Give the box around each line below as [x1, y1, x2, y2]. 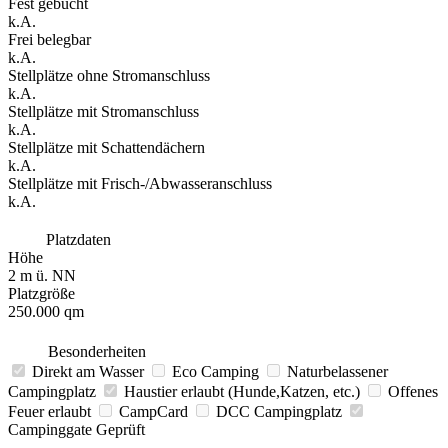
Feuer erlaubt [8, 402, 95, 420]
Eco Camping [172, 362, 263, 380]
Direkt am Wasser [32, 362, 148, 380]
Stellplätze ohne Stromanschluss [8, 66, 210, 84]
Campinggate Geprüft [8, 420, 145, 438]
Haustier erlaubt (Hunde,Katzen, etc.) [124, 382, 364, 400]
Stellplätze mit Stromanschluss [8, 102, 199, 120]
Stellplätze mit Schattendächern [8, 138, 205, 156]
